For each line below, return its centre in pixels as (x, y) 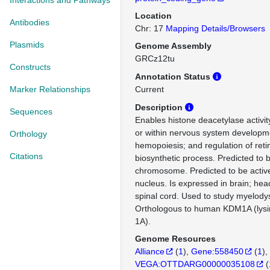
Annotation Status (174, 77)
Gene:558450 (217, 251)
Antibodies (30, 22)
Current (149, 89)
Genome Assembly (173, 46)
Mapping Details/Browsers (215, 28)
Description (160, 107)
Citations (26, 156)
